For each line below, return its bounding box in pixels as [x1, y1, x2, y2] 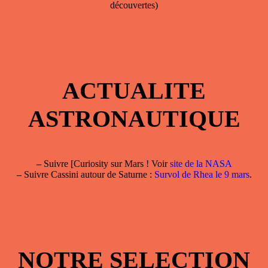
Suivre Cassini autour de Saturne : [21, 169, 154, 180]
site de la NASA [169, 159, 232, 169]
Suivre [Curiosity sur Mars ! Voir [41, 159, 170, 169]
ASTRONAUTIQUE [28, 105, 240, 133]
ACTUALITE [62, 77, 206, 105]
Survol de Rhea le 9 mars [154, 169, 249, 180]
